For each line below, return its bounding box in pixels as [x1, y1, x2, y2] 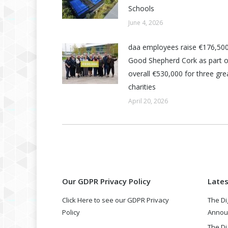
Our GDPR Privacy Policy [62, 176, 151, 186]
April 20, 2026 [128, 96, 168, 105]
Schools [128, 3, 154, 13]
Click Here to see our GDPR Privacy [62, 195, 169, 205]
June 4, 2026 [128, 18, 163, 27]
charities [128, 81, 156, 92]
